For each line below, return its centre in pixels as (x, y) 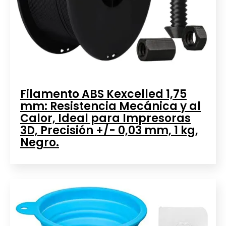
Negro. (40, 142)
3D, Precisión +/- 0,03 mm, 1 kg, (109, 130)
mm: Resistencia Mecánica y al (110, 106)
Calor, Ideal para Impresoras (105, 118)
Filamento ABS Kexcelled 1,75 (103, 94)
